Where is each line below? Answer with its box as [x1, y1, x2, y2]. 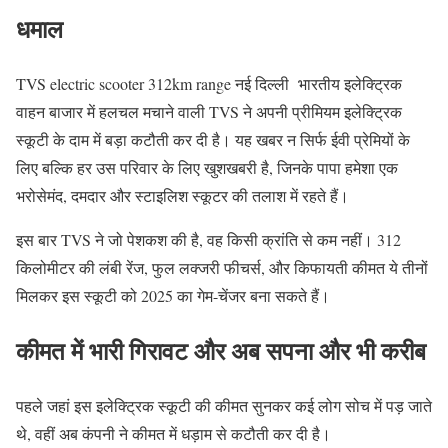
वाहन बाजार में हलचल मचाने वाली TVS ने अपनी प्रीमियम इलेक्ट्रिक [16, 100, 402, 122]
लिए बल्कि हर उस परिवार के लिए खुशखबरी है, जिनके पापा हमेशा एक [16, 156, 398, 178]
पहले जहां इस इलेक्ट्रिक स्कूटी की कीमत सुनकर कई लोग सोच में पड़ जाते [16, 394, 432, 416]
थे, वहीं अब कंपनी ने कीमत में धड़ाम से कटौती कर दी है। [16, 422, 331, 444]
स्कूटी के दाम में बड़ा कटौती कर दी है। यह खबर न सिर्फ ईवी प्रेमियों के [16, 128, 410, 150]
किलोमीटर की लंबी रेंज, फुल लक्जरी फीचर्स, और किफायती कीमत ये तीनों [16, 256, 428, 278]
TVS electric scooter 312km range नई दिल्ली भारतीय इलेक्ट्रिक [16, 72, 402, 94]
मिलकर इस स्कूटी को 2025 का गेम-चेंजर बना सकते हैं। [16, 284, 330, 306]
